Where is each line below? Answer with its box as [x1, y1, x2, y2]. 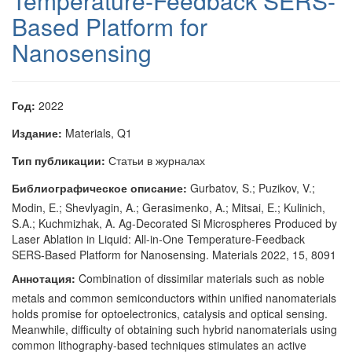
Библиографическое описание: [12, 180, 187, 196]
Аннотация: [12, 270, 75, 286]
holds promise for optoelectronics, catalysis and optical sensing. [12, 306, 328, 321]
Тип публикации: [12, 152, 105, 168]
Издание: [12, 125, 62, 141]
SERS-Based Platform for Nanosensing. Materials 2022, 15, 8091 [12, 247, 336, 262]
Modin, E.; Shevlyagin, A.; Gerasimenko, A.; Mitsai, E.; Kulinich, [12, 200, 325, 215]
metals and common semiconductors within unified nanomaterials [12, 290, 336, 306]
